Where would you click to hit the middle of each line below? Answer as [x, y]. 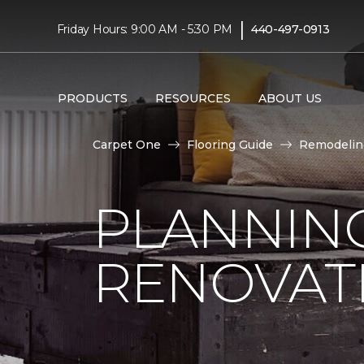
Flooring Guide [230, 145]
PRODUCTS [92, 98]
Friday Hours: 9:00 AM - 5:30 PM [145, 29]
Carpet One [127, 145]
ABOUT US [290, 98]
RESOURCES [193, 98]
